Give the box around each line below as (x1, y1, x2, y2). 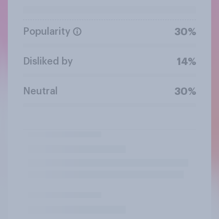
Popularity (23, 26, 70, 37)
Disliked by (23, 56, 73, 66)
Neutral (23, 86, 58, 96)
